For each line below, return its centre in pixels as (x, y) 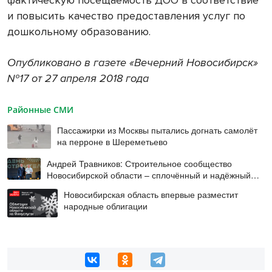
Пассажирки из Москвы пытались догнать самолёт (157, 130)
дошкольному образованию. (79, 31)
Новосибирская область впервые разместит (151, 195)
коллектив (66, 187)
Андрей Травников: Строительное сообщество (139, 164)
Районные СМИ (40, 109)
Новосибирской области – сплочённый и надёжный (148, 175)
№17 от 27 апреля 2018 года (78, 78)
